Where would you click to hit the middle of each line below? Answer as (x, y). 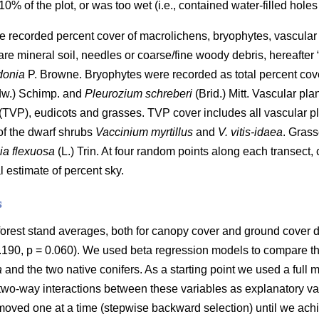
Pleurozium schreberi (140, 93)
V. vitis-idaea (250, 132)
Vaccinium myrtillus (144, 132)
